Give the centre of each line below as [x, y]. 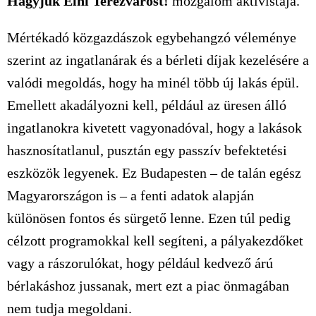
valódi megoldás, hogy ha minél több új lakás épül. [153, 83]
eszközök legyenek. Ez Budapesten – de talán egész [154, 173]
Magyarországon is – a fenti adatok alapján [130, 195]
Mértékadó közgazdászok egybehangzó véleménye [152, 37]
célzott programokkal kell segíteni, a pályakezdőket [155, 241]
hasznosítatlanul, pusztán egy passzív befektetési [147, 150]
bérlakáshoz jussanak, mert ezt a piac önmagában [148, 286]
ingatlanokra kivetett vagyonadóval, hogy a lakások [154, 128]
